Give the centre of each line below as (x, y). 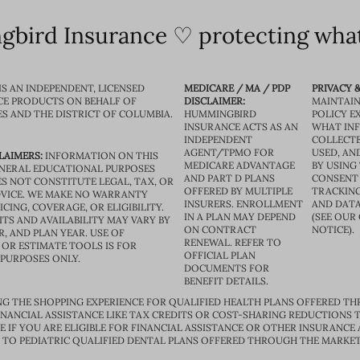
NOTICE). (333, 229)
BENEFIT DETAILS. (226, 281)
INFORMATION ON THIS (100, 155)
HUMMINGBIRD (220, 114)
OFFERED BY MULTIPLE (238, 191)
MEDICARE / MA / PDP (237, 88)
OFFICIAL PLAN (220, 255)
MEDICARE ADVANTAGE (239, 165)
